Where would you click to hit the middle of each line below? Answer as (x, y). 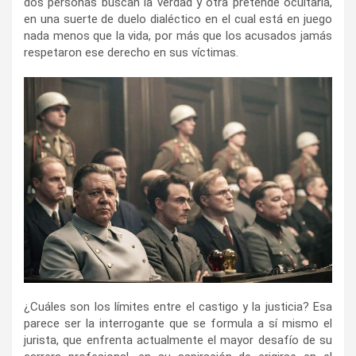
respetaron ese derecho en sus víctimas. (131, 53)
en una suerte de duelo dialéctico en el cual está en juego (178, 19)
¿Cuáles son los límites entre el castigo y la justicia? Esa (178, 306)
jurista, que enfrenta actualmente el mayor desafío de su (178, 340)
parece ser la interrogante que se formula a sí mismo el (178, 323)
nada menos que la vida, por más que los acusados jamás (178, 36)
